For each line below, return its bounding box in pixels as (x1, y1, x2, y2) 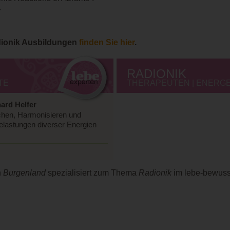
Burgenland (3, 168, 46, 178)
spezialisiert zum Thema (46, 168, 139, 178)
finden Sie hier (79, 37, 135, 47)
